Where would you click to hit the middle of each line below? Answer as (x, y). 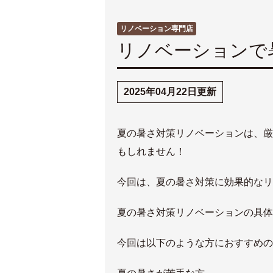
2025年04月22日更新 (170, 92)
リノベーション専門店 (157, 29)
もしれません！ (151, 151)
